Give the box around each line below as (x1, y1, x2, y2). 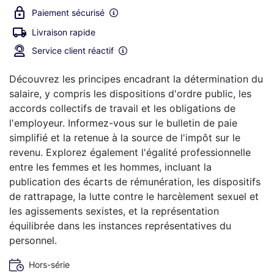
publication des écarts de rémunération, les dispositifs (9, 175, 261, 188)
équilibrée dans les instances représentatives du (9, 219, 231, 232)
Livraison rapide (32, 26, 95, 37)
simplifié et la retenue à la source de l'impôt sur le (9, 131, 240, 144)
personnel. (9, 234, 57, 246)
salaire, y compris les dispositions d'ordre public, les (9, 87, 251, 100)
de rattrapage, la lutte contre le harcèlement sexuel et (9, 190, 259, 202)
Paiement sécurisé (32, 7, 105, 18)
